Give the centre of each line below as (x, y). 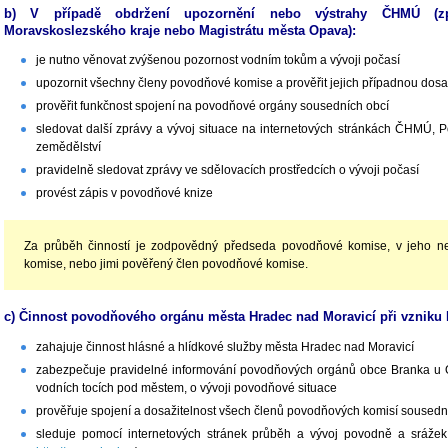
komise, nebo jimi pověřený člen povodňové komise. (166, 264)
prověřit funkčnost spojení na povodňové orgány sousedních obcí (212, 106)
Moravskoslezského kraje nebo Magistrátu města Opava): (180, 30)
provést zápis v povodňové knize (124, 193)
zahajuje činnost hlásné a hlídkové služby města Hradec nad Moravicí (225, 347)
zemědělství (68, 147)
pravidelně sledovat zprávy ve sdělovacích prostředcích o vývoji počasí (227, 170)
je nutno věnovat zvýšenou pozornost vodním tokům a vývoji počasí (218, 60)
